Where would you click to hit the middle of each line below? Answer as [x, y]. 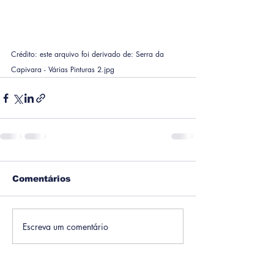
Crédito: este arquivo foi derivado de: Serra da [89, 54]
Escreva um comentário [65, 226]
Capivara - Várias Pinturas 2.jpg [63, 70]
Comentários [42, 179]
